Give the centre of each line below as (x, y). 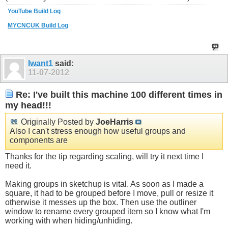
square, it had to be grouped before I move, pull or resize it (109, 193)
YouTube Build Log (34, 11)
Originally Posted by (57, 122)
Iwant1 (40, 63)
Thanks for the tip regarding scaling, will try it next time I (104, 156)
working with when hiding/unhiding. (69, 220)
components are (39, 140)
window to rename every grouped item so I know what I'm (108, 211)
